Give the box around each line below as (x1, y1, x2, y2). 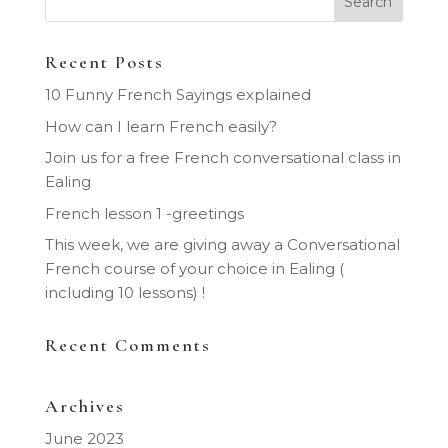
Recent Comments (44, 334, 211, 356)
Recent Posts (44, 51, 164, 73)
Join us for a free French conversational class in (44, 148, 401, 167)
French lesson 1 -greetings (44, 203, 244, 223)
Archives (44, 395, 125, 417)
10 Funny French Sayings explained (44, 85, 311, 104)
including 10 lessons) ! (44, 283, 205, 302)
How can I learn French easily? (44, 116, 277, 136)
